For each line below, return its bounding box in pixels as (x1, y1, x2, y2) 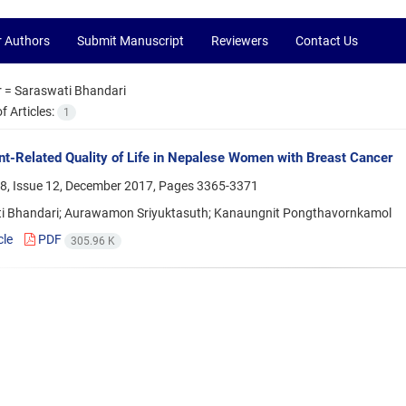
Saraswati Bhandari (14, 83, 126, 98)
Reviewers (211, 34, 268, 48)
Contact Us (295, 34, 358, 48)
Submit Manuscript (77, 34, 184, 48)
